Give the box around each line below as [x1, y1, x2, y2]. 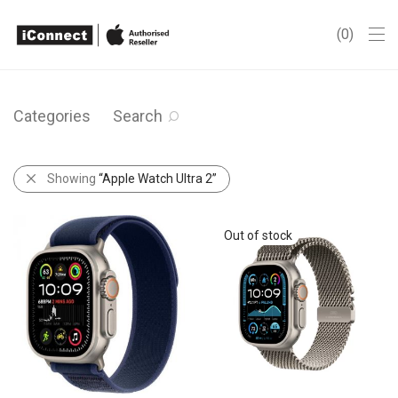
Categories [13, 106, 91, 125]
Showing [47, 171, 99, 186]
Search [113, 106, 163, 125]
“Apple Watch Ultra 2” [99, 171, 217, 186]
